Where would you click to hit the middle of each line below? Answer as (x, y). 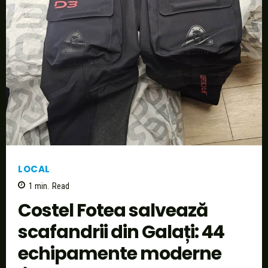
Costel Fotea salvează (113, 211)
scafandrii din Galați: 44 (121, 232)
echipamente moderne (120, 254)
